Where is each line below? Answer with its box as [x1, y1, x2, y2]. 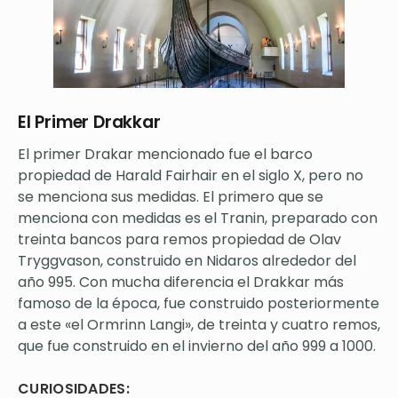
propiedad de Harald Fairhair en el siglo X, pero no [18, 165, 363, 187]
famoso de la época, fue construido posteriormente [18, 293, 379, 314]
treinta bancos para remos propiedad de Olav [18, 229, 341, 251]
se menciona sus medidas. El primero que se [18, 187, 323, 208]
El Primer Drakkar [18, 110, 161, 135]
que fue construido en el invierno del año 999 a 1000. [18, 336, 376, 357]
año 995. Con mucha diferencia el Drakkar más [18, 272, 344, 293]
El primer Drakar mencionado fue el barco [18, 144, 313, 165]
